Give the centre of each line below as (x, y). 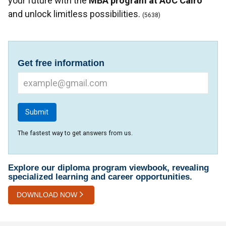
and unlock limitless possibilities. (74, 14)
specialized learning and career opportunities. (100, 177)
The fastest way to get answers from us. (75, 133)
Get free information (61, 63)
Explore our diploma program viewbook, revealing (108, 168)
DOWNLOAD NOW (47, 195)
